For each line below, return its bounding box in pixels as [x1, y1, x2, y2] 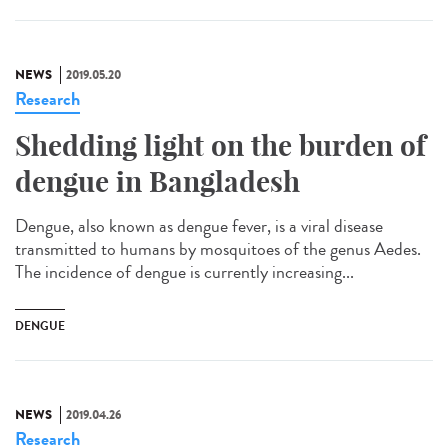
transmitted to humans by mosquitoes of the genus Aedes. [15, 236, 421, 263]
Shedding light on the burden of [15, 128, 426, 164]
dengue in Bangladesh [15, 164, 300, 200]
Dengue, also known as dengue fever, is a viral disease [15, 213, 383, 240]
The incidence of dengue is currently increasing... [15, 259, 354, 286]
